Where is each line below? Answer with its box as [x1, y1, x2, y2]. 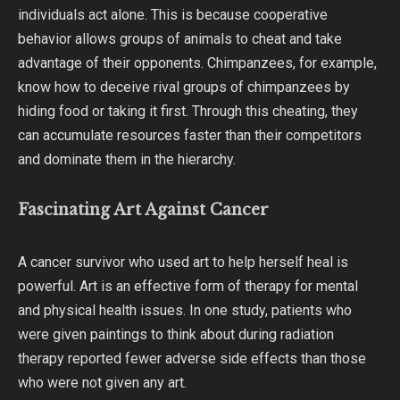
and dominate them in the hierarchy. [18, 151, 236, 169]
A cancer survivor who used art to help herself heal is [18, 253, 348, 271]
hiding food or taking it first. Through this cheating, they [18, 103, 358, 121]
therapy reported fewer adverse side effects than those [18, 349, 366, 367]
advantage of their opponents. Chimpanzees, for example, [18, 54, 377, 72]
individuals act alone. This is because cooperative [18, 6, 328, 24]
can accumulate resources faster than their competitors [18, 127, 362, 145]
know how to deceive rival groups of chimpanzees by [18, 79, 350, 96]
